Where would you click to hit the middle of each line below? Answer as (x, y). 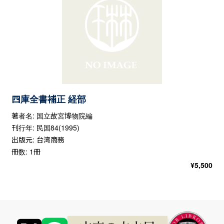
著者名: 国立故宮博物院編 (52, 115)
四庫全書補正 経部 (48, 99)
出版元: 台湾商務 (38, 139)
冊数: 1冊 (26, 151)
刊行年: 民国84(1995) (45, 127)
